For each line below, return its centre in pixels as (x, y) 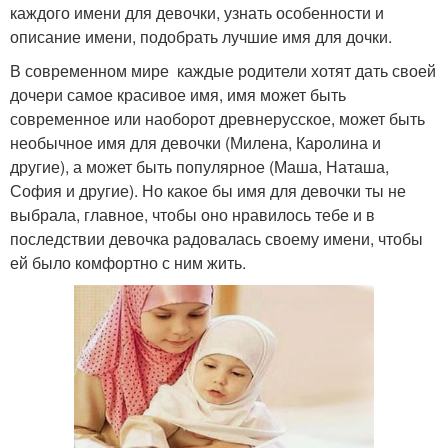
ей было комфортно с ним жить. (128, 262)
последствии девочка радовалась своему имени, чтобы (216, 238)
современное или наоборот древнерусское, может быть (217, 118)
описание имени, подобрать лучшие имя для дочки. (201, 36)
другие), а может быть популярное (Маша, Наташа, (199, 166)
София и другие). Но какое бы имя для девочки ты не (208, 190)
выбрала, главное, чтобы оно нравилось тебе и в (192, 214)
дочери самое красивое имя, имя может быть (178, 94)
